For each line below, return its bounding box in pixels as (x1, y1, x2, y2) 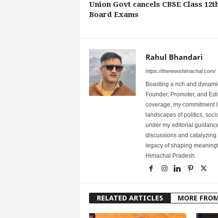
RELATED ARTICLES (96, 193, 163, 202)
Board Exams (89, 10, 139, 19)
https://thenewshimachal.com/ (145, 68, 216, 74)
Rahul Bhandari (145, 52, 203, 62)
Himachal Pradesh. (145, 152, 196, 159)
